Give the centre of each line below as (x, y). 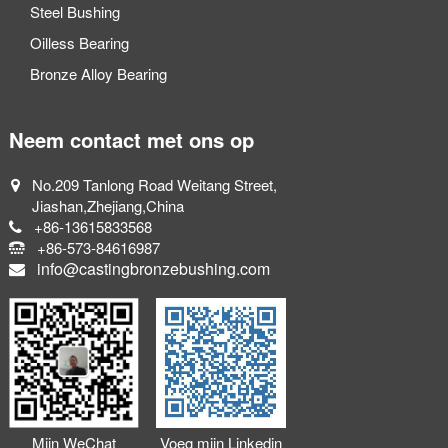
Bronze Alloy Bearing (99, 74)
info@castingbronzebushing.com (153, 269)
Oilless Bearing (80, 43)
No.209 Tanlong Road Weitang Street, (154, 185)
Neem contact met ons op (131, 139)
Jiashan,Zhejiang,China (107, 206)
